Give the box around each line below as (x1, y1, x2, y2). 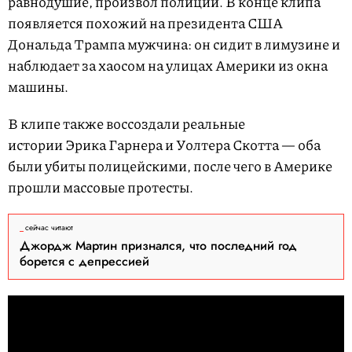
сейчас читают (25, 222, 73, 234)
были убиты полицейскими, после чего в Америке (8, 156, 332, 177)
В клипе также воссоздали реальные (8, 113, 245, 134)
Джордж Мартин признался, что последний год (20, 236, 297, 255)
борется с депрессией (20, 252, 149, 271)
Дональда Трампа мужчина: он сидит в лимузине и (8, 34, 340, 55)
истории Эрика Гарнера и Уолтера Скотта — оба (8, 134, 321, 156)
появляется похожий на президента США (8, 13, 283, 34)
